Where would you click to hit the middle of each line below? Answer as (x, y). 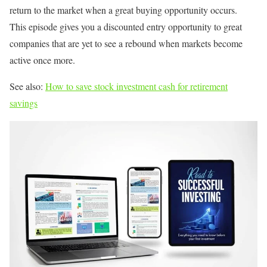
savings (24, 103)
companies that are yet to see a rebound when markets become (126, 43)
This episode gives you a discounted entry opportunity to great (126, 26)
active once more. (42, 60)
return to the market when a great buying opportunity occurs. (125, 10)
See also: (27, 86)
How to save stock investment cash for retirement (136, 86)
